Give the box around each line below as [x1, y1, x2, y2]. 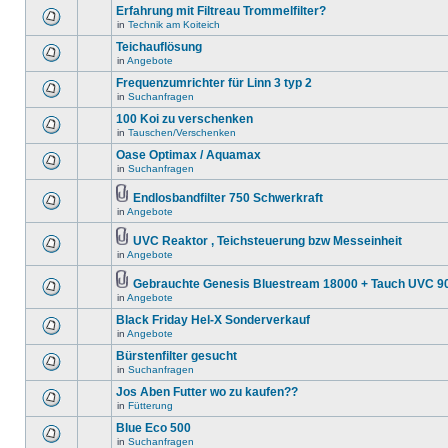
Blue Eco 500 [116, 421, 191, 435]
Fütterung [128, 400, 173, 411]
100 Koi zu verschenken [116, 112, 253, 126]
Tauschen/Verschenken [128, 127, 236, 138]
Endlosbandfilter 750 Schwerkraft [133, 191, 323, 205]
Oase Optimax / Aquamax [116, 148, 261, 162]
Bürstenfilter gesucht [116, 349, 237, 363]
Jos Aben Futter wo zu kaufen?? [116, 385, 298, 399]
